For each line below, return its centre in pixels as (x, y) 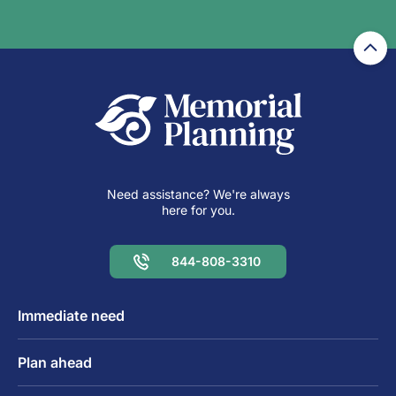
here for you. (198, 209)
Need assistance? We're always (198, 194)
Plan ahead (55, 362)
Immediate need (71, 315)
